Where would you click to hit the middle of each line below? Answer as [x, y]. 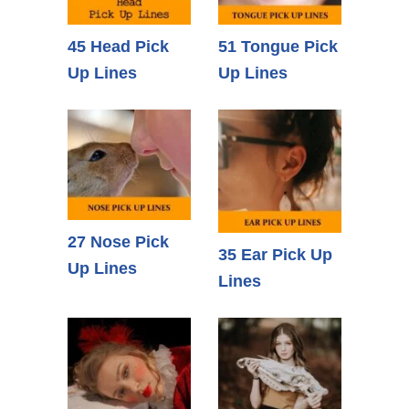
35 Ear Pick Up [275, 255]
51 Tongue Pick [278, 47]
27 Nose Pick [118, 241]
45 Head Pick [118, 47]
